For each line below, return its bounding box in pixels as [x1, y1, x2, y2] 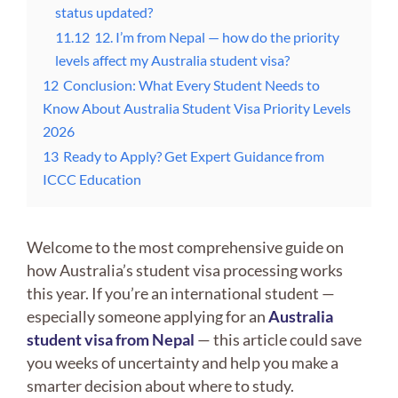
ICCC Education [43, 171, 141, 188]
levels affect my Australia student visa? [55, 52, 290, 69]
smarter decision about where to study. [27, 376, 294, 396]
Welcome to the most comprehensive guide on [27, 237, 344, 258]
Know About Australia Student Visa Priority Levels [43, 99, 351, 117]
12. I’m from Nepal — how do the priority [94, 28, 339, 46]
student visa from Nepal [27, 330, 195, 350]
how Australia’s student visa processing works [27, 260, 343, 281]
